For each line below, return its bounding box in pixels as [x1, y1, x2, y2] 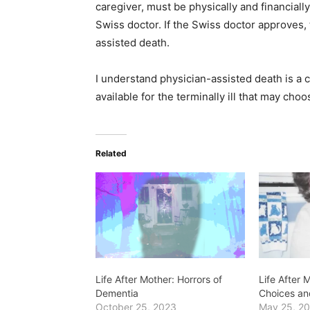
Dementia [95, 286, 138, 299]
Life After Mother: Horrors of [95, 273, 222, 285]
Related [95, 148, 127, 158]
